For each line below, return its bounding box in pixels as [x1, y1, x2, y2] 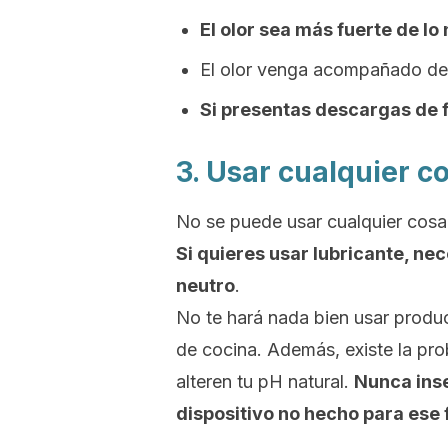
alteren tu [176, 371, 258, 392]
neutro [176, 275, 235, 296]
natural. [283, 371, 354, 392]
